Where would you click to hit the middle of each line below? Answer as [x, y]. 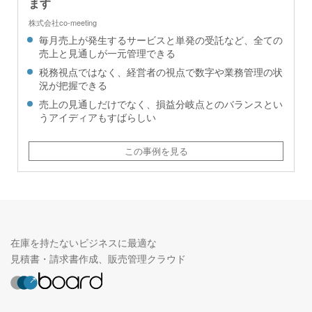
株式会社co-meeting [63, 23]
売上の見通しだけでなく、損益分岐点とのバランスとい [161, 104]
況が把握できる [73, 85]
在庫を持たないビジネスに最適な [84, 243]
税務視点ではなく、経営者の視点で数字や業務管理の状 [161, 72]
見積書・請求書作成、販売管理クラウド [98, 259]
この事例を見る [156, 151]
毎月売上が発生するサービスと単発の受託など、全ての [161, 40]
